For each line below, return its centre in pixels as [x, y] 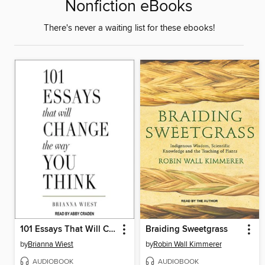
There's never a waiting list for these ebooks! [129, 29]
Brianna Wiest [51, 244]
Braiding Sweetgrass [186, 229]
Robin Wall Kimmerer [187, 244]
